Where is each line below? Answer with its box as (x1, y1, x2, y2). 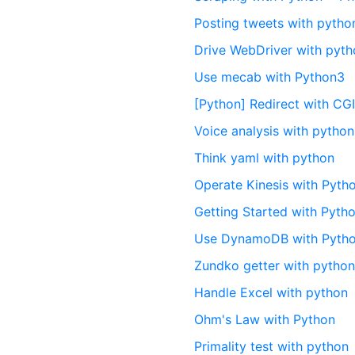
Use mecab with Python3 (194, 69, 345, 85)
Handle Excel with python (194, 284, 349, 300)
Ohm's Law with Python (194, 311, 336, 327)
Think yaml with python (194, 150, 335, 166)
